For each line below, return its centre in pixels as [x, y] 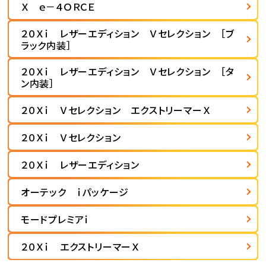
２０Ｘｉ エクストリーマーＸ [80, 247]
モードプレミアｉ [55, 219]
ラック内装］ [46, 45]
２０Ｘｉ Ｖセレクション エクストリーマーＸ [115, 110]
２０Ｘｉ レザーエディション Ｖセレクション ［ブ [127, 34]
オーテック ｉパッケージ [75, 192]
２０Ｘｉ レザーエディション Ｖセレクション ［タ [127, 72]
